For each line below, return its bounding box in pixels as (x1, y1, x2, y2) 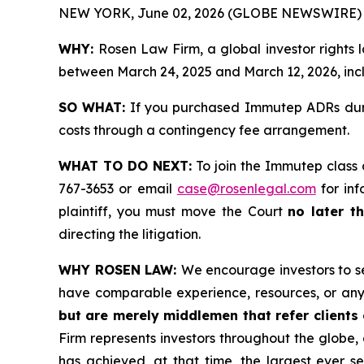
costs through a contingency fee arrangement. (58, 122, 349, 138)
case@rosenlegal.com (176, 180, 316, 197)
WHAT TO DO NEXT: (58, 158, 192, 174)
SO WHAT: (58, 99, 126, 115)
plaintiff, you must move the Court (58, 203, 288, 219)
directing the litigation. (58, 226, 201, 242)
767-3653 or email (58, 180, 177, 197)
